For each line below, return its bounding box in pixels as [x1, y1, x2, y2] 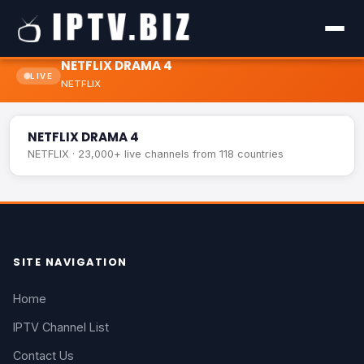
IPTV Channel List [13, 320, 109, 334]
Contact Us [13, 349, 74, 362]
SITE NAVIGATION [13, 255, 128, 269]
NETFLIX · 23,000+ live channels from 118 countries [28, 148, 284, 160]
